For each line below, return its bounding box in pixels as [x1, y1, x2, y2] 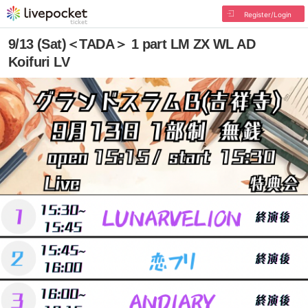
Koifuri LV [8, 54, 70, 69]
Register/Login [243, 10, 291, 19]
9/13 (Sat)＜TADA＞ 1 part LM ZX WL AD [8, 36, 255, 52]
